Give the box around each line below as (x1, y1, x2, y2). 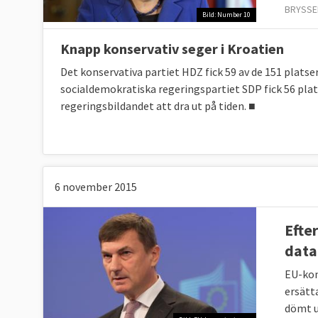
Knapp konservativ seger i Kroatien (60, 39, 284, 57)
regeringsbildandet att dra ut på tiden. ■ (60, 98, 256, 113)
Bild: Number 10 (202, 10, 251, 20)
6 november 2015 (55, 179, 137, 194)
